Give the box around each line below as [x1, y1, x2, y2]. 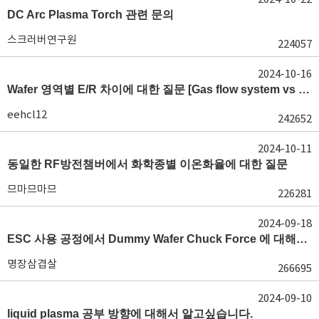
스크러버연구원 [7, 32, 77, 46]
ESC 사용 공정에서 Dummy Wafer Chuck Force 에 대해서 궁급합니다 [296, 232, 308, 245]
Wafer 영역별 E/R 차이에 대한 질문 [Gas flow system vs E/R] [298, 83, 310, 95]
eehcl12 [7, 107, 47, 121]
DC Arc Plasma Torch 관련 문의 [7, 8, 174, 21]
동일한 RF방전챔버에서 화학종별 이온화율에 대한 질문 [7, 157, 288, 170]
